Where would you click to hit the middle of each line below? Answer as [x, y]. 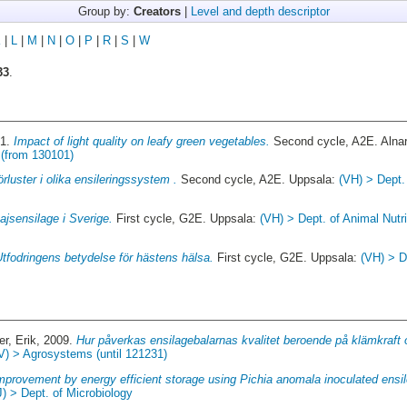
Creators [157, 11]
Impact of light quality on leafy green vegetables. [142, 141]
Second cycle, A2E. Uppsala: [258, 180]
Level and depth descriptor [260, 11]
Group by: [105, 11]
